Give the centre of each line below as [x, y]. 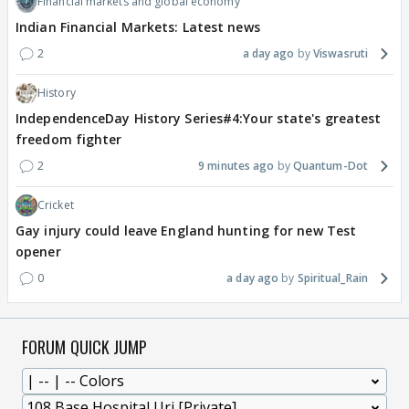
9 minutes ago [236, 166]
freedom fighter [69, 140]
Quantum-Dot [330, 166]
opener [38, 252]
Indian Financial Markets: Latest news [138, 27]
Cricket [56, 205]
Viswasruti [341, 54]
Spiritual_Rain [332, 278]
